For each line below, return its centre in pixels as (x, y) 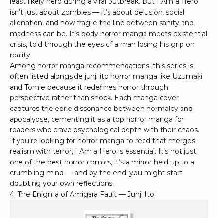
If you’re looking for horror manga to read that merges (102, 141)
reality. (21, 55)
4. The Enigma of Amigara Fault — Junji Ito (82, 194)
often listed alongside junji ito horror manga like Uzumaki (106, 77)
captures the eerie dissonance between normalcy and (101, 109)
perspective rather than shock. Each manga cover (94, 98)
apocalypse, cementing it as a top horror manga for (97, 119)
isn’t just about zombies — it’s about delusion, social (97, 12)
